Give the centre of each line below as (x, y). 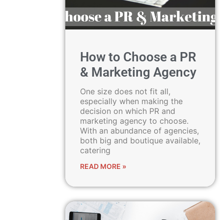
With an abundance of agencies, (139, 131)
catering (95, 150)
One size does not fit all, (125, 91)
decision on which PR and (127, 111)
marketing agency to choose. (134, 121)
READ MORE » (103, 166)
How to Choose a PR (138, 57)
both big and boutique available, (140, 140)
